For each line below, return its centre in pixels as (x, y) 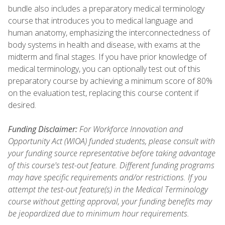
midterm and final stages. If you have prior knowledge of (107, 57)
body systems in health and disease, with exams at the (104, 44)
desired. (24, 105)
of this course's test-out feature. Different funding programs (111, 165)
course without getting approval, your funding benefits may (110, 201)
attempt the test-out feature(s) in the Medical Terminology (108, 189)
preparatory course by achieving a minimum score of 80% (110, 81)
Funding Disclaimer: (43, 129)
